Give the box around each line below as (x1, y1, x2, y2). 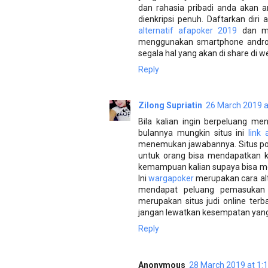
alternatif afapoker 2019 (138, 25, 237, 35)
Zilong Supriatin (138, 100, 202, 111)
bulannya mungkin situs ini (138, 128, 249, 138)
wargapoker (148, 173, 194, 184)
